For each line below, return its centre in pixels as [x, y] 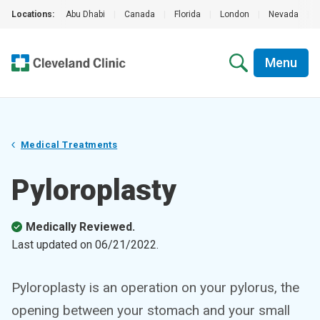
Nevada [284, 14]
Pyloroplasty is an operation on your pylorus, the [155, 287]
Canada [140, 14]
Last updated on [53, 245]
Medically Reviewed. [80, 227]
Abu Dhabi [85, 14]
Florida [187, 14]
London [235, 14]
